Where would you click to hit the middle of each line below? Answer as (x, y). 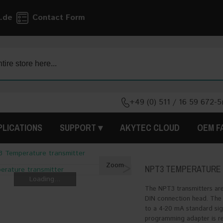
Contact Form (59, 18)
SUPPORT (78, 128)
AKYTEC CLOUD (150, 128)
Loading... (45, 179)
